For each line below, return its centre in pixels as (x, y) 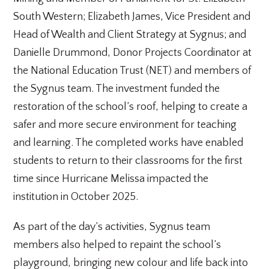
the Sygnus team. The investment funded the (117, 89)
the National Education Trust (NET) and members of (132, 71)
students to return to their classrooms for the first (128, 161)
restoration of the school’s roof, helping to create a (131, 107)
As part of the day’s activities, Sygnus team (112, 227)
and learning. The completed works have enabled (128, 143)
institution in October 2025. (76, 197)
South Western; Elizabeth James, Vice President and (132, 17)
